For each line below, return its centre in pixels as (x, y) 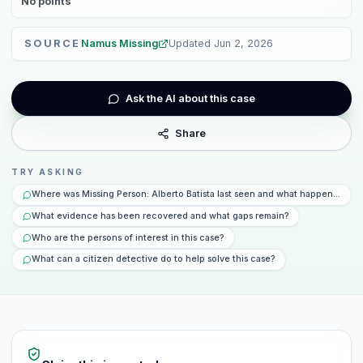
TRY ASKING (48, 171)
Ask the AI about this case (190, 98)
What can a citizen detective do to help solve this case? (153, 259)
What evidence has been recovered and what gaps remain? (160, 216)
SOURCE (52, 44)
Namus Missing (119, 44)
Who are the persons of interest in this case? (128, 237)
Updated (191, 44)
